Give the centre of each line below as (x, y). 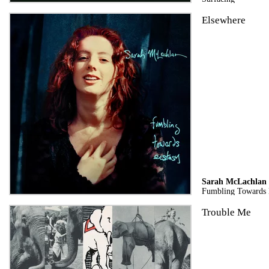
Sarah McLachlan (234, 181)
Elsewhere (223, 20)
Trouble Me (226, 212)
